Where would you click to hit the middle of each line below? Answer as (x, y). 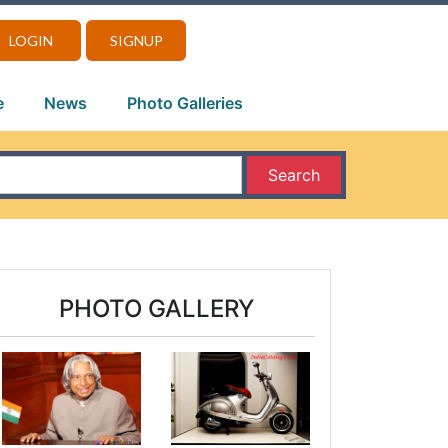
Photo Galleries (185, 103)
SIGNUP (136, 40)
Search (293, 175)
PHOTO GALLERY (156, 309)
